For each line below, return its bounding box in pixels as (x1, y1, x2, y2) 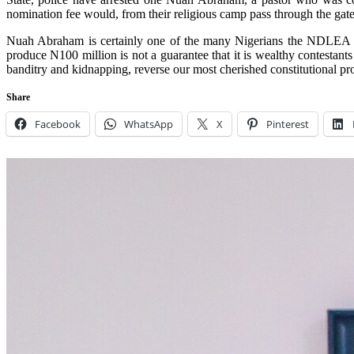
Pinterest (266, 116, 309, 131)
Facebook (35, 116, 81, 131)
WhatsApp (124, 116, 173, 131)
